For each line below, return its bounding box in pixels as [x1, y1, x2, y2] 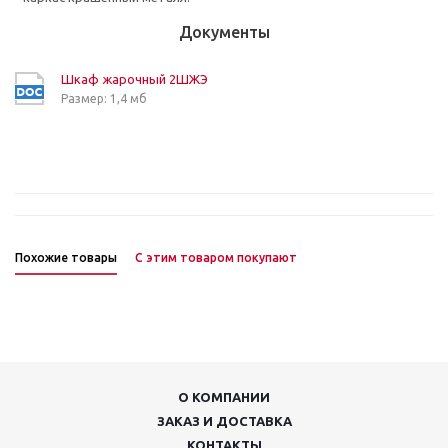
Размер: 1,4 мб [61, 92, 147, 106]
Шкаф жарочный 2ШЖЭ [61, 72, 208, 87]
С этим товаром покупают [135, 251, 297, 265]
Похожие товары [15, 251, 117, 265]
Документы [178, 23, 270, 42]
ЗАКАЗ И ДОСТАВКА [156, 413, 292, 428]
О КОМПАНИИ [178, 389, 270, 404]
